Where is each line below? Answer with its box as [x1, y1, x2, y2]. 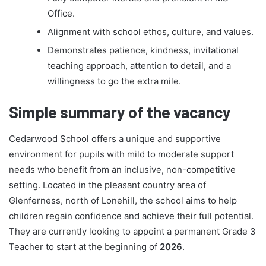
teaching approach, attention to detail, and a [47, 60, 231, 72]
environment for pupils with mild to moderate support [9, 148, 234, 160]
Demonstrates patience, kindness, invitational [47, 45, 239, 56]
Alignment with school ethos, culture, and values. [47, 26, 254, 38]
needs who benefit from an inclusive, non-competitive [9, 163, 236, 175]
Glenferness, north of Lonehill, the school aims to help [9, 194, 237, 206]
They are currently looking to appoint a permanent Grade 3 [9, 225, 256, 237]
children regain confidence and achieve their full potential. [9, 210, 254, 221]
